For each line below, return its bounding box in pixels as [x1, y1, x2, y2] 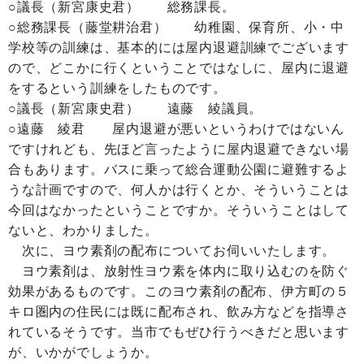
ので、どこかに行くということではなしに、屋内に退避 [8, 61, 349, 75]
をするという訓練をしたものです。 [8, 81, 227, 95]
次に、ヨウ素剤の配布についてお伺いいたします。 [8, 244, 336, 258]
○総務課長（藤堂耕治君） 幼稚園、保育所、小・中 [8, 20, 345, 34]
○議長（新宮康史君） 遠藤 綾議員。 [8, 102, 263, 115]
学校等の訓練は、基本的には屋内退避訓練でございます [8, 41, 349, 54]
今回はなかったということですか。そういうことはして [8, 203, 349, 217]
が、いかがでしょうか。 [8, 345, 158, 359]
